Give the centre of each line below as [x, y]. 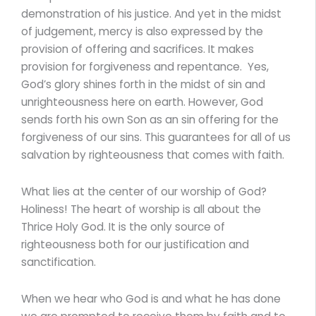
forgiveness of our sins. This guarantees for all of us [156, 137]
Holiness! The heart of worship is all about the [141, 209]
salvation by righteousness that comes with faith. [153, 154]
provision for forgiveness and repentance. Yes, [145, 66]
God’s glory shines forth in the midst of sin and [143, 84]
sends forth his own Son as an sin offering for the [150, 119]
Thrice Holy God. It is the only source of [123, 227]
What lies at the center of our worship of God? [144, 192]
